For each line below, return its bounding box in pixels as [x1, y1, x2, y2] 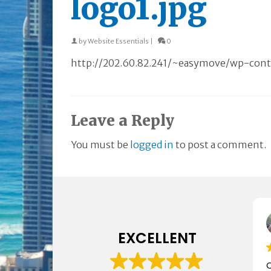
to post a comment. [174, 138, 266, 151]
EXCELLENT [117, 227, 197, 248]
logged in [130, 138, 174, 151]
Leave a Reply [71, 111, 174, 130]
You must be [71, 138, 130, 151]
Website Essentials [88, 36, 149, 45]
